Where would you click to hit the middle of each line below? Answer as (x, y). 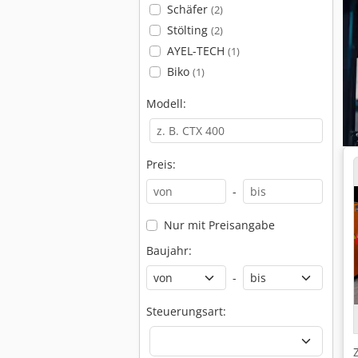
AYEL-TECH (197, 51)
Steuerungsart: (186, 311)
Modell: (166, 103)
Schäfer (189, 9)
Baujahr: (169, 251)
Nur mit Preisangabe (219, 225)
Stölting (189, 30)
